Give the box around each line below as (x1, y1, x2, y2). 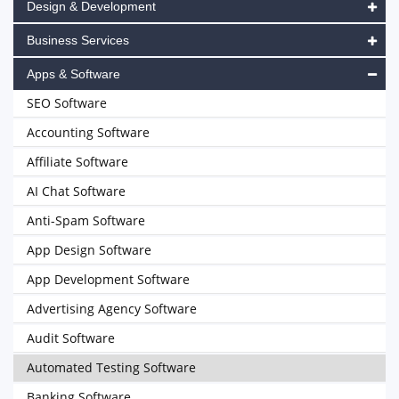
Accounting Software (27, 124, 150, 141)
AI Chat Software (27, 183, 126, 199)
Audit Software (27, 330, 115, 346)
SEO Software (27, 94, 107, 111)
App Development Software (27, 271, 190, 288)
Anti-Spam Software (27, 212, 145, 229)
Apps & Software (27, 67, 120, 81)
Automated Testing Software (27, 359, 196, 376)
